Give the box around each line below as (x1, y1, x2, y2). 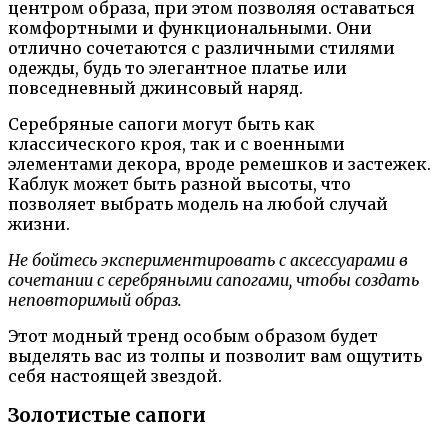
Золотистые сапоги (8, 404, 206, 428)
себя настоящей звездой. (8, 365, 222, 386)
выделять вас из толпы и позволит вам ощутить (8, 345, 422, 366)
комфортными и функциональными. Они (8, 17, 372, 38)
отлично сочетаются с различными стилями (8, 37, 395, 58)
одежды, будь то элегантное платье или (8, 57, 347, 78)
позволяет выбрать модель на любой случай (8, 193, 388, 214)
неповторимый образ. (8, 289, 182, 310)
